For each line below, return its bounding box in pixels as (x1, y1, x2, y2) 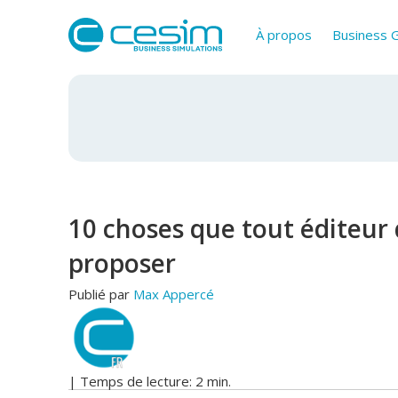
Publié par (68, 285, 130, 304)
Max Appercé (133, 285, 214, 304)
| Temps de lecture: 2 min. (68, 372, 231, 391)
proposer (68, 246, 176, 281)
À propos (256, 26, 313, 44)
